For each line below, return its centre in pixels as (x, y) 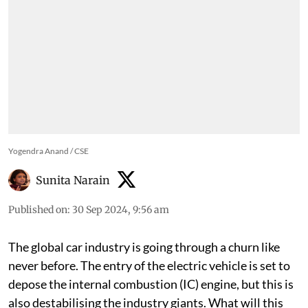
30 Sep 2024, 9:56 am (121, 209)
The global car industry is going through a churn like (144, 246)
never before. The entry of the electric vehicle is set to (149, 265)
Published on (38, 209)
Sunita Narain (73, 180)
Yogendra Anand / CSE (48, 151)
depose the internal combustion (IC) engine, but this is (151, 284)
